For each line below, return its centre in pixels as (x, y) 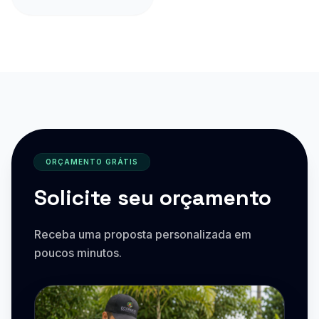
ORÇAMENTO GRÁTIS (92, 161)
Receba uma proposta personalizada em (143, 234)
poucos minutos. (78, 252)
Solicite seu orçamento (153, 197)
